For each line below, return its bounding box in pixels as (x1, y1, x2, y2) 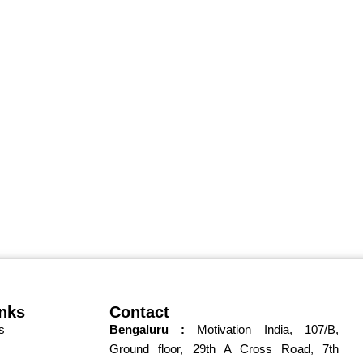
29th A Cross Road (192, 343, 310, 357)
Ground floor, (109, 342, 193, 357)
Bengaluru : (109, 322, 186, 337)
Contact (109, 303, 170, 322)
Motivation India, (197, 322, 305, 337)
